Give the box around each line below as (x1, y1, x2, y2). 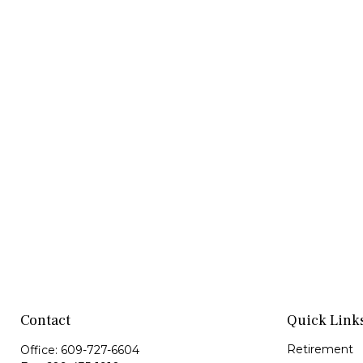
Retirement (286, 342, 353, 357)
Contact (20, 311, 70, 330)
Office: (20, 343, 61, 357)
